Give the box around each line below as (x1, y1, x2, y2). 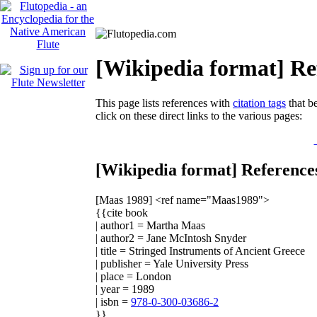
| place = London (96, 270, 171, 282)
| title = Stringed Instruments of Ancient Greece (96, 244, 305, 257)
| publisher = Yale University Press (96, 257, 248, 270)
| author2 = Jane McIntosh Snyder (96, 231, 246, 244)
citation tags (233, 96, 286, 109)
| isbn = (96, 295, 131, 308)
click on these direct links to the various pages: (96, 109, 302, 122)
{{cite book (96, 206, 148, 219)
